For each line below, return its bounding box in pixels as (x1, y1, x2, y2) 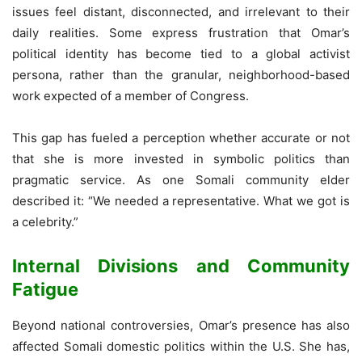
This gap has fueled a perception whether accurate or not (12, 129, 350, 145)
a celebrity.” (12, 213, 78, 229)
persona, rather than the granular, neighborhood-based (12, 66, 350, 82)
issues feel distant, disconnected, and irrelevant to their (12, 3, 350, 19)
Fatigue (12, 278, 78, 300)
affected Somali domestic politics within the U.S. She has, (12, 338, 350, 354)
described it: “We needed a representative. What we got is (12, 192, 350, 208)
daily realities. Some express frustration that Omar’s (12, 24, 350, 40)
